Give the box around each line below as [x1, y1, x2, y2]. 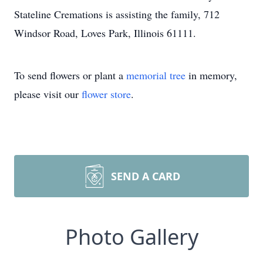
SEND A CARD [111, 169, 180, 183]
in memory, [186, 68, 237, 82]
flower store [82, 87, 131, 101]
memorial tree [126, 68, 186, 82]
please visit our [14, 87, 82, 101]
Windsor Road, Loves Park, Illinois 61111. [14, 26, 196, 40]
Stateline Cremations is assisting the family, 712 [14, 7, 220, 21]
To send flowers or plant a [14, 68, 126, 82]
